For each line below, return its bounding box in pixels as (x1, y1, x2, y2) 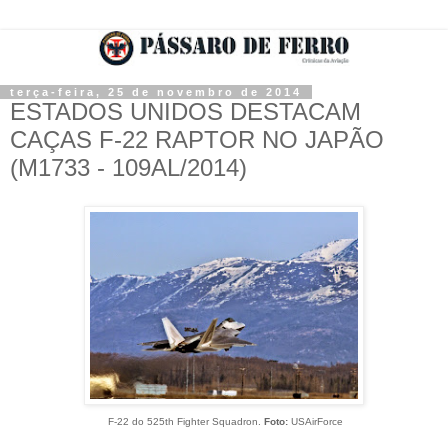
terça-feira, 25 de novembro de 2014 (10, 85, 302, 98)
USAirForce (288, 415, 343, 427)
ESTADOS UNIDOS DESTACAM (10, 97, 361, 125)
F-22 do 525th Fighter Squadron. (105, 415, 264, 427)
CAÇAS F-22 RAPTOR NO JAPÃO (10, 125, 384, 153)
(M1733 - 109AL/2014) (10, 153, 247, 181)
